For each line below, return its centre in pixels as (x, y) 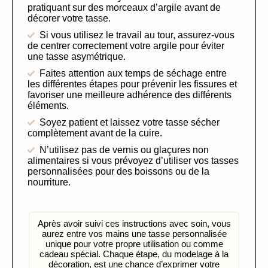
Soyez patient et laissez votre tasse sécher (130, 123)
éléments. (48, 106)
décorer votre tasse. (69, 19)
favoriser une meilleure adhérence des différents (130, 95)
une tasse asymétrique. (77, 57)
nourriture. (49, 182)
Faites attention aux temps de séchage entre (133, 74)
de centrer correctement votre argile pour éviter (126, 46)
